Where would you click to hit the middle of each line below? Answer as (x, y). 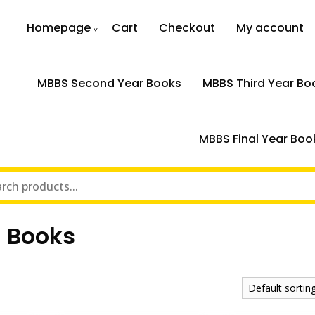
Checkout (187, 28)
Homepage (59, 28)
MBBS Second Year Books (109, 83)
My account (270, 28)
